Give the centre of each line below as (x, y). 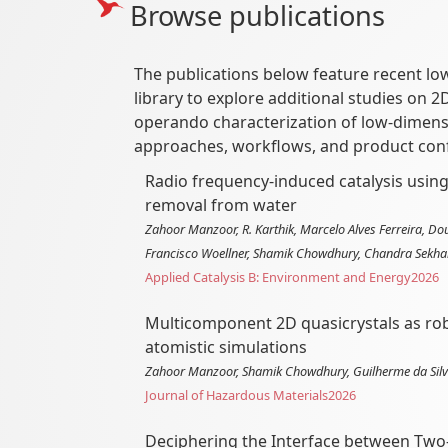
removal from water (221, 205)
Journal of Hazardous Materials (237, 395)
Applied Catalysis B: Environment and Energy (278, 277)
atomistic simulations (226, 347)
